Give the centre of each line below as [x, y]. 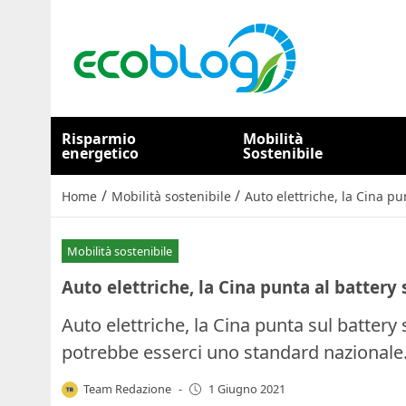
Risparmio [99, 139]
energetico [100, 153]
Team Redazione [128, 388]
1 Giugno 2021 [246, 389]
